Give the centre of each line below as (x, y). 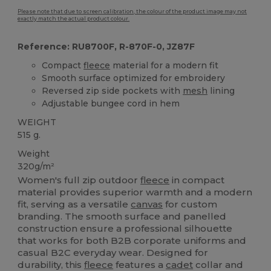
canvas (147, 204)
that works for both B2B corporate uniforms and (132, 240)
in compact (197, 180)
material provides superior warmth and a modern (135, 192)
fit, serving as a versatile (74, 204)
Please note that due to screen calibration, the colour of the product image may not (132, 12)
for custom (190, 204)
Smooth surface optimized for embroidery (134, 78)
